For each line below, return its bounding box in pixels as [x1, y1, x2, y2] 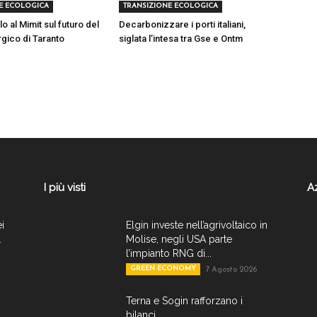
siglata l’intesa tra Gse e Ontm [119, 33, 243, 45]
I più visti [44, 181, 86, 195]
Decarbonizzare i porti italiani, [119, 19, 246, 30]
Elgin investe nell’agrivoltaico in [126, 219, 267, 231]
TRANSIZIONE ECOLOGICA [123, 2, 218, 11]
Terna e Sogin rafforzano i [126, 295, 243, 307]
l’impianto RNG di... [126, 248, 212, 260]
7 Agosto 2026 [206, 266, 257, 275]
